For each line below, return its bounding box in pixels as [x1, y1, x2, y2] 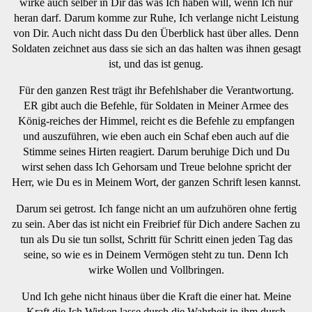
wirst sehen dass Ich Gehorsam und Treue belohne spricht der [21, 160, 291, 173]
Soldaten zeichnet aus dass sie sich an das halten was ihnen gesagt [11, 42, 301, 54]
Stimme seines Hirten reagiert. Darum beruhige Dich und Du [22, 145, 290, 157]
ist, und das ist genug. [109, 57, 203, 70]
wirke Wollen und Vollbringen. [88, 263, 224, 276]
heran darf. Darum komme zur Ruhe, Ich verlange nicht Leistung [13, 11, 299, 24]
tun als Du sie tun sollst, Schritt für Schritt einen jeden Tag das [19, 233, 292, 245]
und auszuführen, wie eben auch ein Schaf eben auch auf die [23, 130, 289, 142]
